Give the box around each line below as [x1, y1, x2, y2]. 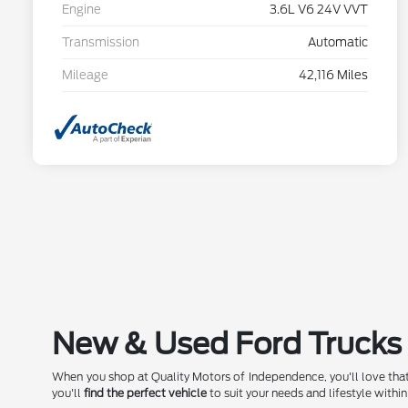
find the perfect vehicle [84, 386, 208, 400]
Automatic [308, 36, 368, 50]
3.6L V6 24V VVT [270, 3, 368, 17]
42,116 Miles [299, 68, 368, 83]
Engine [62, 3, 101, 17]
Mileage [62, 68, 108, 83]
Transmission [62, 36, 139, 50]
